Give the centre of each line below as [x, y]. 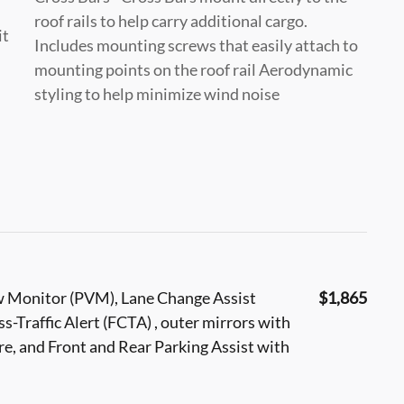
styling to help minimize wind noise [157, 93]
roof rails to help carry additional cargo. [171, 20]
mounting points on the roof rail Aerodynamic [193, 69]
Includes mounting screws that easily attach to [196, 45]
